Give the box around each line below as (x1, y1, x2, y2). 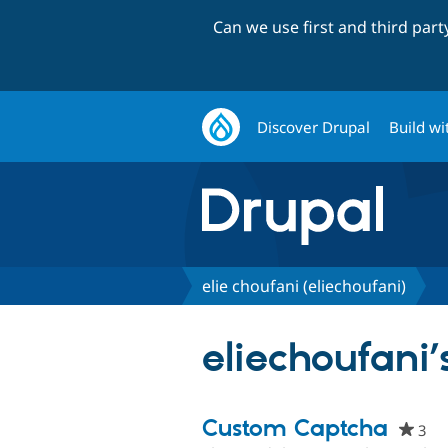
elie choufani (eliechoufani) (202, 274, 406, 297)
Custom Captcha (202, 414, 388, 445)
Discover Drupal (257, 116, 371, 137)
